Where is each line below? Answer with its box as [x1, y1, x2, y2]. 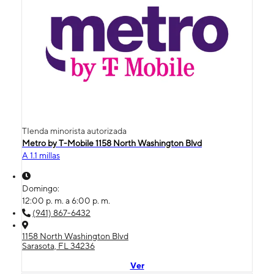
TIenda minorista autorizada [22, 126, 127, 136]
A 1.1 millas [22, 150, 60, 161]
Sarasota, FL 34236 [22, 241, 95, 251]
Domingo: [22, 183, 61, 194]
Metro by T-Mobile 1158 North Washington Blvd [22, 138, 202, 149]
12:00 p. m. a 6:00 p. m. [22, 196, 110, 206]
